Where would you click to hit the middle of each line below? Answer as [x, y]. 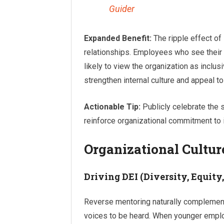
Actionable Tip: [112, 107]
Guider [122, 8]
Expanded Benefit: [118, 38]
